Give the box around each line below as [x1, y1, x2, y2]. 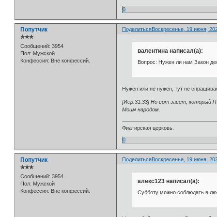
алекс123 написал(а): [137, 177, 200, 185]
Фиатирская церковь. [122, 124, 174, 131]
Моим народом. [122, 106, 161, 112]
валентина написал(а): [137, 47, 203, 54]
